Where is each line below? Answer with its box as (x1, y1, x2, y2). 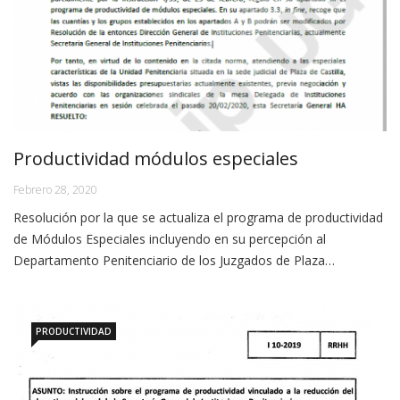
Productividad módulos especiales (13, 146, 298, 171)
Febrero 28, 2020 (13, 182, 97, 198)
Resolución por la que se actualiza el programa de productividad (13, 209, 383, 227)
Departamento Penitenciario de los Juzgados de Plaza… (13, 252, 335, 270)
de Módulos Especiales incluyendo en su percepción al (13, 230, 326, 248)
